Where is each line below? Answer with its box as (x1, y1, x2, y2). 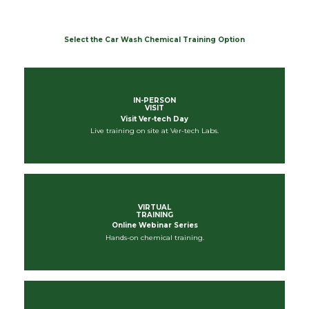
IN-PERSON (133, 96, 176, 106)
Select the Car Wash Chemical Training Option (64, 34, 245, 44)
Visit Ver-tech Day (121, 114, 188, 123)
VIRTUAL (138, 202, 171, 212)
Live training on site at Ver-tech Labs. (90, 126, 219, 136)
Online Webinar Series (111, 221, 198, 230)
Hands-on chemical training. (105, 232, 204, 242)
